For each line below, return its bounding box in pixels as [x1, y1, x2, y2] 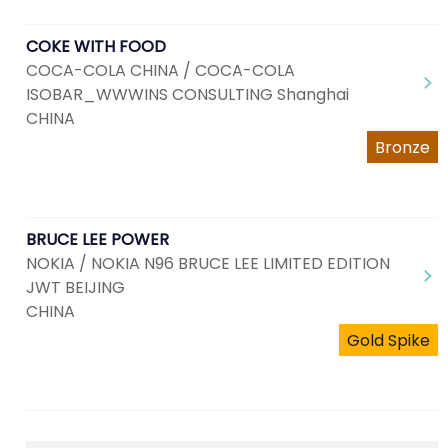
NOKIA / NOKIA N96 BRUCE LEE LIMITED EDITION [26, 252, 390, 275]
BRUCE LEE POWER [26, 228, 169, 251]
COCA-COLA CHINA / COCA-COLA [26, 59, 295, 82]
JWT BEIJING [26, 276, 125, 299]
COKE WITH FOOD [26, 35, 166, 58]
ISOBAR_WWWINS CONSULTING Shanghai [26, 83, 349, 106]
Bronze [375, 136, 430, 159]
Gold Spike [347, 329, 430, 352]
